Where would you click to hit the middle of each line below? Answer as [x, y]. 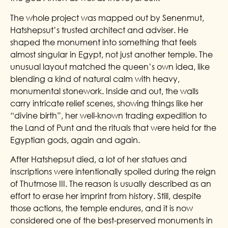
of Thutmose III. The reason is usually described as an [111, 183]
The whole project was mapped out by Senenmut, [107, 18]
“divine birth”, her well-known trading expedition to [108, 115]
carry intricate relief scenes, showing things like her [107, 103]
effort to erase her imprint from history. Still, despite [106, 196]
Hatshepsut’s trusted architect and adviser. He [99, 30]
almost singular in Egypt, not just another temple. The [111, 54]
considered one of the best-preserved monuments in [111, 220]
